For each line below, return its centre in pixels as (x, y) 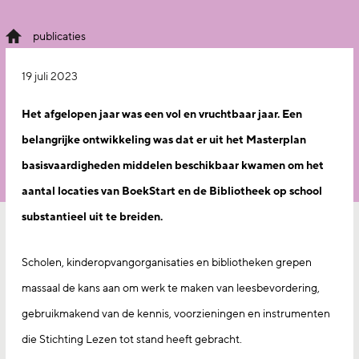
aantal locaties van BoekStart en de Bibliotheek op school (172, 191)
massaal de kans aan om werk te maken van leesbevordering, (171, 288)
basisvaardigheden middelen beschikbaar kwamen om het (173, 165)
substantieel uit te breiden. (92, 217)
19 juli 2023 (50, 77)
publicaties (59, 36)
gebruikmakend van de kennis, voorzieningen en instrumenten (176, 314)
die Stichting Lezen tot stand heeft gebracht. (132, 339)
